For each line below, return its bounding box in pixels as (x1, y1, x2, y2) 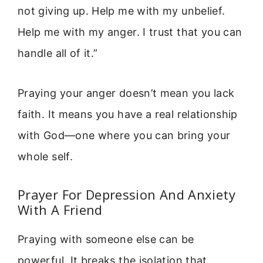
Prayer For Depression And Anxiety (18, 185, 235, 203)
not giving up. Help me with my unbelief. (18, 4, 225, 17)
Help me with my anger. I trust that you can (18, 25, 242, 38)
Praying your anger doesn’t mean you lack (18, 87, 235, 100)
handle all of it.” (18, 46, 98, 59)
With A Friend (18, 200, 103, 218)
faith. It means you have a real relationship (18, 108, 238, 121)
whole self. (18, 150, 73, 163)
